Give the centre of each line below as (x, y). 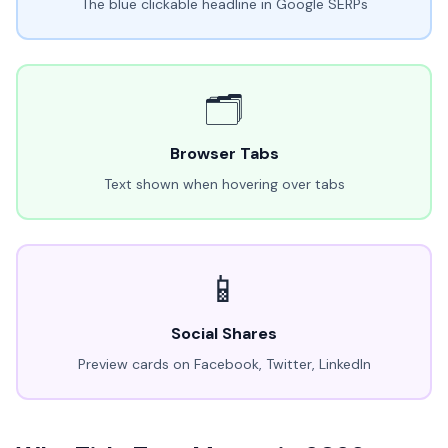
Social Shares (224, 333)
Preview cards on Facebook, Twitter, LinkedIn (224, 364)
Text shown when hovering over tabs (224, 184)
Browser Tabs (224, 153)
